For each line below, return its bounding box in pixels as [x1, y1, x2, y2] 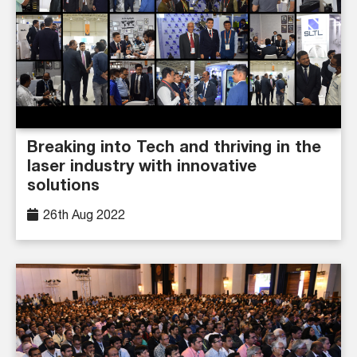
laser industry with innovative [27, 159, 257, 176]
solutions [27, 178, 100, 195]
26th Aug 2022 [43, 210, 125, 222]
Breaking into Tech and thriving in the [27, 140, 321, 157]
